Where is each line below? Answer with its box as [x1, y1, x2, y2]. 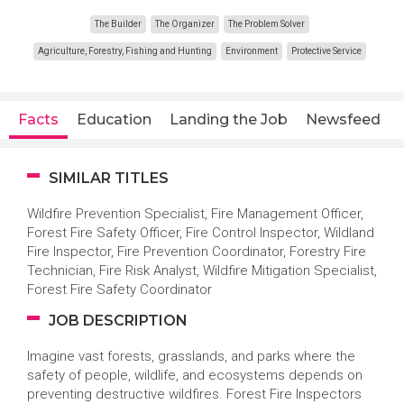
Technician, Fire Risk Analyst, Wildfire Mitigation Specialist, [27, 262, 377, 279]
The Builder [95, 19, 142, 29]
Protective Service [291, 46, 362, 56]
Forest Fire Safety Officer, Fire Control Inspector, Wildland [27, 225, 374, 241]
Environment [225, 46, 278, 56]
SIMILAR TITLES [45, 170, 169, 187]
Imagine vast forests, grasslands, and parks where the [27, 348, 355, 364]
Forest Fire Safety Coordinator [27, 281, 212, 298]
